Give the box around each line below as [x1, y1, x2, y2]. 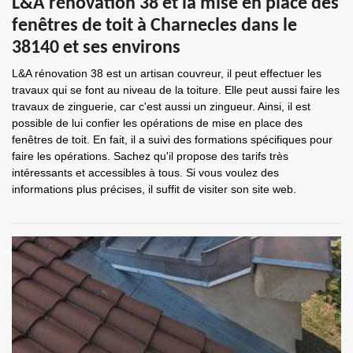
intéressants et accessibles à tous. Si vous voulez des [12, 166, 279, 179]
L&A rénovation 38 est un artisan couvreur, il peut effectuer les [12, 67, 321, 80]
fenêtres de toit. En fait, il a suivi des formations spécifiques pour [12, 133, 333, 146]
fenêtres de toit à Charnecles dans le [12, 17, 297, 35]
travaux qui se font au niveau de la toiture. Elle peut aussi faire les [12, 84, 340, 96]
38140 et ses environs [12, 39, 180, 58]
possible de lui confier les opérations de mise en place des [12, 117, 303, 129]
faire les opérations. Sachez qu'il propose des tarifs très [12, 150, 288, 162]
